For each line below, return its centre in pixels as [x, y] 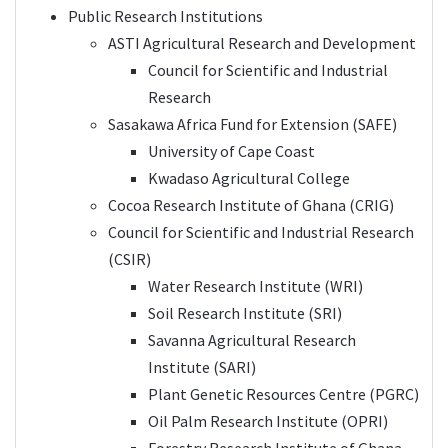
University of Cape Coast [231, 150]
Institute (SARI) [202, 366]
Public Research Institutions [165, 15]
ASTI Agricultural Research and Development [262, 42]
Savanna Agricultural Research [252, 339]
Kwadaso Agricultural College [250, 177]
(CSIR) [129, 258]
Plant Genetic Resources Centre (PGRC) [283, 393]
